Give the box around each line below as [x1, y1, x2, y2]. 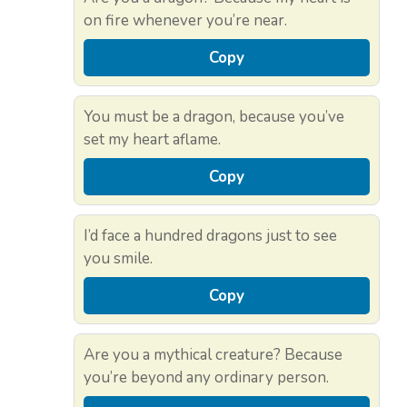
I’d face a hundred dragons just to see [84, 224, 337, 246]
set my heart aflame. [84, 128, 221, 150]
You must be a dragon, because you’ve [84, 105, 344, 127]
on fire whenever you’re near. [84, 9, 287, 31]
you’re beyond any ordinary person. [84, 366, 329, 388]
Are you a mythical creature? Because [84, 343, 342, 365]
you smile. [84, 247, 153, 269]
